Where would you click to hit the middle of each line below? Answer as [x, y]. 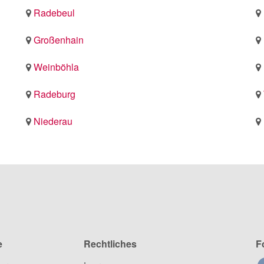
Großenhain [59, 40]
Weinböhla [56, 67]
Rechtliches [110, 244]
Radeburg [55, 94]
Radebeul [54, 13]
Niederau [53, 121]
